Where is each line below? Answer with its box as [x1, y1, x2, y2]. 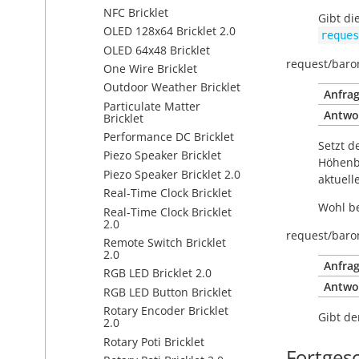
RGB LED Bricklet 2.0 [103, 265, 212, 281]
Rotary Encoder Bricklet [103, 303, 228, 319]
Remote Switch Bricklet [103, 235, 226, 251]
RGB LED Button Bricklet [103, 284, 232, 300]
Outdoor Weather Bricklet [103, 79, 240, 95]
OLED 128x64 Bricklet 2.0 [103, 23, 236, 39]
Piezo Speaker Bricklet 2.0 [103, 166, 240, 182]
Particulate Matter [103, 98, 200, 114]
